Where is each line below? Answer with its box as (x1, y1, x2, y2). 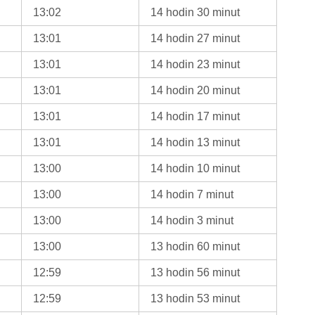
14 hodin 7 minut (150, 188, 234, 200)
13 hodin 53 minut (150, 292, 240, 304)
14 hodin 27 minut (150, 32, 240, 44)
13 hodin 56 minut (150, 266, 240, 278)
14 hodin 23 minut (150, 58, 240, 70)
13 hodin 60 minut (150, 240, 240, 252)
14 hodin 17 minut (150, 110, 240, 122)
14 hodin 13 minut (150, 136, 240, 148)
